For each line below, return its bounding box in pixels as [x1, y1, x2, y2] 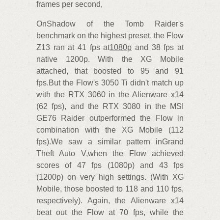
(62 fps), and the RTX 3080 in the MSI [36, 102, 184, 111]
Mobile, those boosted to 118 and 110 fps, [36, 185, 184, 193]
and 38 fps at [132, 43, 184, 52]
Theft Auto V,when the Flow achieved [36, 149, 184, 158]
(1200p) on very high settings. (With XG [36, 173, 184, 182]
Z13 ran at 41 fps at [36, 43, 110, 52]
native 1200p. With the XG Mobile [36, 55, 184, 64]
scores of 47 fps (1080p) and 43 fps [36, 161, 184, 170]
